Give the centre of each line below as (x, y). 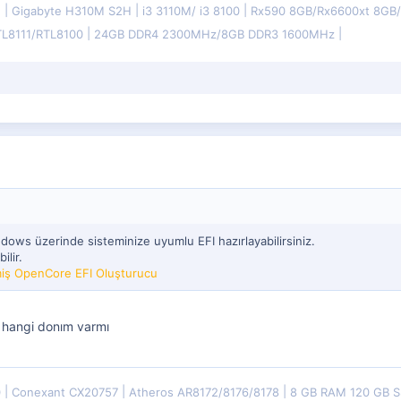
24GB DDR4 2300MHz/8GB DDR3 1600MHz (216, 34)
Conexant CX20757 (67, 392)
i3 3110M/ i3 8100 (193, 10)
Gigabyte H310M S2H (73, 10)
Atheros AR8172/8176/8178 (206, 392)
